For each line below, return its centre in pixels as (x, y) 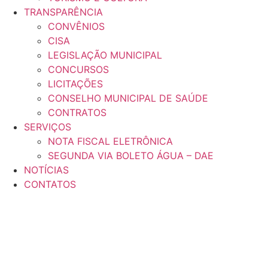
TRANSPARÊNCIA (63, 12)
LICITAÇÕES (75, 84)
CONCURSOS (78, 69)
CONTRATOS (77, 112)
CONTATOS (50, 184)
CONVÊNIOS (76, 26)
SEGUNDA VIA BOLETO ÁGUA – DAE (131, 156)
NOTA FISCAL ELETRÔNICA (110, 141)
